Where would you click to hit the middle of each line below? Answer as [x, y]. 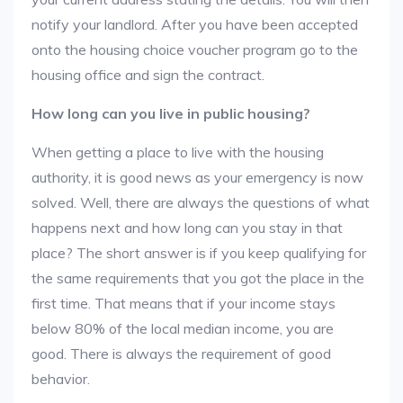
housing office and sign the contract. [148, 75]
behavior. [61, 379]
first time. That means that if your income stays [184, 303]
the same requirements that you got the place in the [198, 278]
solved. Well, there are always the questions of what [201, 202]
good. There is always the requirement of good [181, 354]
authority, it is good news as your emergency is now [197, 177]
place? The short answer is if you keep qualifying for [199, 253]
